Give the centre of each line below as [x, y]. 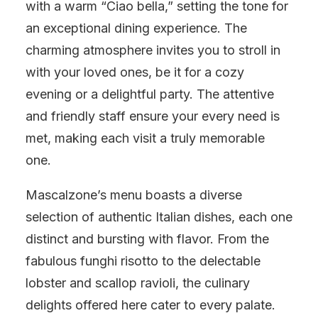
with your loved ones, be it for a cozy [135, 72]
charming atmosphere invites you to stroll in [153, 50]
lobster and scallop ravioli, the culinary [138, 283]
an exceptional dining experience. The [136, 28]
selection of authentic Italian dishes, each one [159, 217]
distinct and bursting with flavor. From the [147, 239]
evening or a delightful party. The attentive [150, 94]
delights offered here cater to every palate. [150, 305]
